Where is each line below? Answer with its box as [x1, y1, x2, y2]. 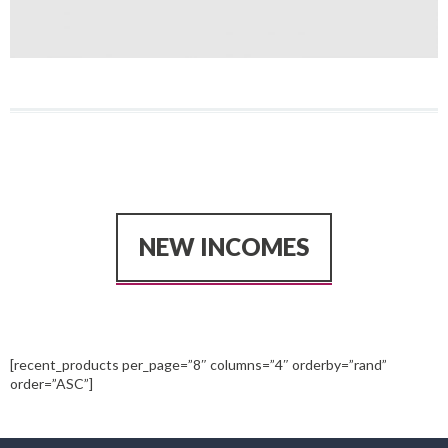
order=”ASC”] [10, 375, 93, 392]
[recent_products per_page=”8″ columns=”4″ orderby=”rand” [10, 356, 387, 373]
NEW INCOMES [139, 232, 309, 261]
